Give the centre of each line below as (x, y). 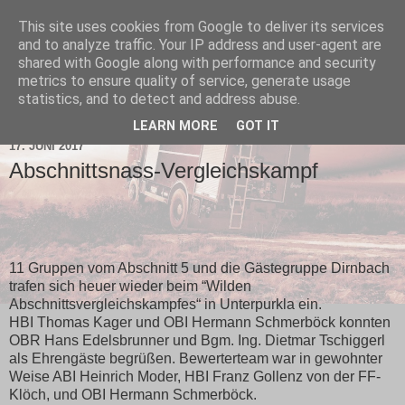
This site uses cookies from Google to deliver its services (201, 27)
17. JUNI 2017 (47, 146)
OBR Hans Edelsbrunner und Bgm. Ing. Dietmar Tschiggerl (197, 340)
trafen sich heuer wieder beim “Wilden (130, 286)
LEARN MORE (175, 127)
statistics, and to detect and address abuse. (159, 99)
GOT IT (258, 127)
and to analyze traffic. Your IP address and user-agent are (200, 45)
